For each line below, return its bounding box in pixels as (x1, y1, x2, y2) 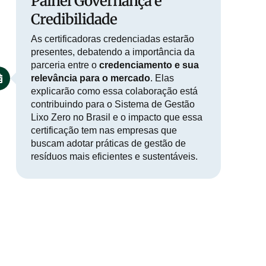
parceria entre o (30, 60, 99, 71)
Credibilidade (30, 10, 117, 29)
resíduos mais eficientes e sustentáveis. (30, 151, 198, 162)
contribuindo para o (30, 99, 115, 110)
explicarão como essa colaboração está (30, 86, 198, 97)
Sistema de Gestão (114, 99, 195, 110)
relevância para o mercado (30, 73, 150, 84)
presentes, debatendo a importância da (30, 47, 195, 58)
